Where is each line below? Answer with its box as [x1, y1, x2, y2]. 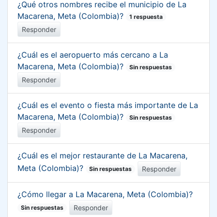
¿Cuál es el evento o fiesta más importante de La [17, 100, 198, 110]
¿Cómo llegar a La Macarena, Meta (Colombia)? [17, 189, 193, 199]
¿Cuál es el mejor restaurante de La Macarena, [17, 150, 187, 160]
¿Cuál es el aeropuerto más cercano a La [17, 49, 168, 60]
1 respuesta [129, 13, 163, 20]
